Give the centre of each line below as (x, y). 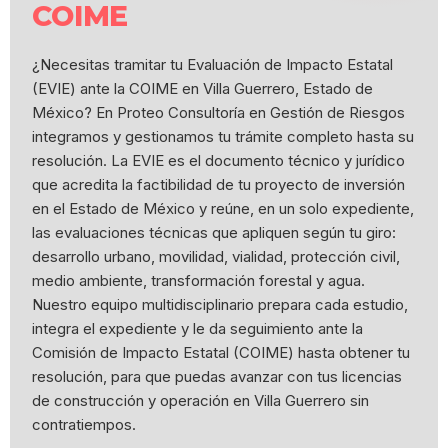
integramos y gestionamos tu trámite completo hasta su (223, 136)
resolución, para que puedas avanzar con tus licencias (217, 376)
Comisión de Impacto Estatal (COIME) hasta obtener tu (221, 352)
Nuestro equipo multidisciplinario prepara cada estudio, (220, 304)
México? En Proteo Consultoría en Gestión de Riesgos (219, 112)
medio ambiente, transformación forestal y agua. (199, 280)
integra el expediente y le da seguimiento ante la (198, 328)
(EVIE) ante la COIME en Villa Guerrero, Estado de (203, 88)
